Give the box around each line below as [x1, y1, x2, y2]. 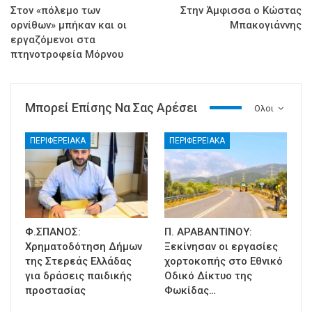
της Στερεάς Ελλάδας [25, 254, 132, 267]
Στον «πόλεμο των [10, 3, 100, 17]
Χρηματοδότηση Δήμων [25, 240, 142, 253]
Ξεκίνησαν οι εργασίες [164, 240, 278, 253]
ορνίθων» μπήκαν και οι [10, 18, 127, 31]
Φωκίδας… [164, 283, 216, 297]
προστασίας [25, 283, 86, 297]
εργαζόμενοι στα [10, 33, 95, 46]
